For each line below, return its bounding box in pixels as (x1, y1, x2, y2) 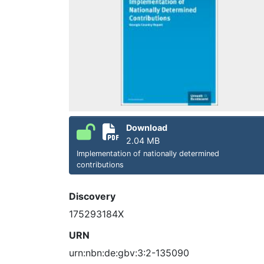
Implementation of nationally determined (77, 148, 219, 158)
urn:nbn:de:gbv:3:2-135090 (69, 246, 189, 259)
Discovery (69, 190, 115, 202)
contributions (77, 160, 124, 169)
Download (126, 122, 167, 133)
